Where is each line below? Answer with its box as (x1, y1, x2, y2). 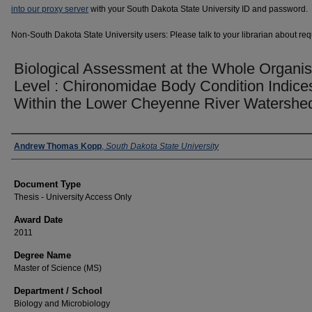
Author (11, 136, 50, 155)
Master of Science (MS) (14, 263, 102, 273)
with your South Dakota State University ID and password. (88, 4, 308, 14)
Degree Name (14, 249, 71, 260)
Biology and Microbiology (14, 298, 110, 309)
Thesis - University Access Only (14, 192, 132, 202)
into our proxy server (11, 4, 88, 14)
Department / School (14, 285, 102, 296)
